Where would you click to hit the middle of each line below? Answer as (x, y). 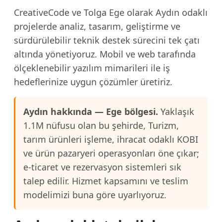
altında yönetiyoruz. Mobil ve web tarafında (105, 54)
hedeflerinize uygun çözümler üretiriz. (93, 82)
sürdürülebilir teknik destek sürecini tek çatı (107, 40)
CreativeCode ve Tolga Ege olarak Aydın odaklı (111, 12)
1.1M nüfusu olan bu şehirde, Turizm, (101, 125)
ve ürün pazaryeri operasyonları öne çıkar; (111, 153)
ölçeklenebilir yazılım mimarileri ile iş (92, 68)
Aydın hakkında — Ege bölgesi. (91, 111)
